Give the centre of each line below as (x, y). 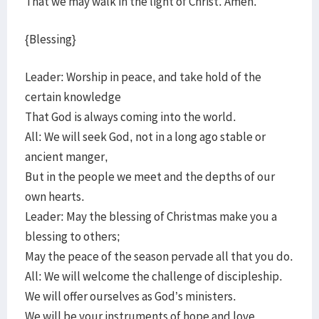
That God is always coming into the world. (132, 117)
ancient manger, (67, 157)
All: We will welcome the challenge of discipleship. (154, 276)
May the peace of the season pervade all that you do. (159, 256)
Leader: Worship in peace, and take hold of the (143, 77)
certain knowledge (73, 97)
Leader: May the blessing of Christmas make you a (151, 216)
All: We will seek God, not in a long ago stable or (145, 137)
